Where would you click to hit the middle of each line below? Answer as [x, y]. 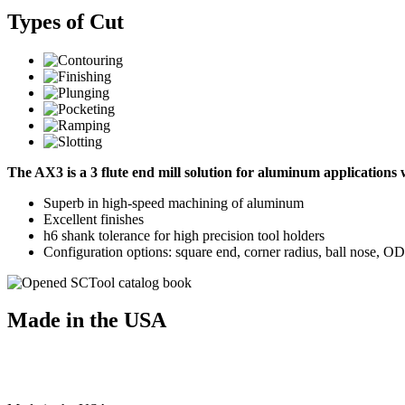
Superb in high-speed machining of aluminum [174, 202]
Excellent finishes [94, 219]
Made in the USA [87, 320]
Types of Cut [66, 21]
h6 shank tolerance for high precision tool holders [184, 235]
